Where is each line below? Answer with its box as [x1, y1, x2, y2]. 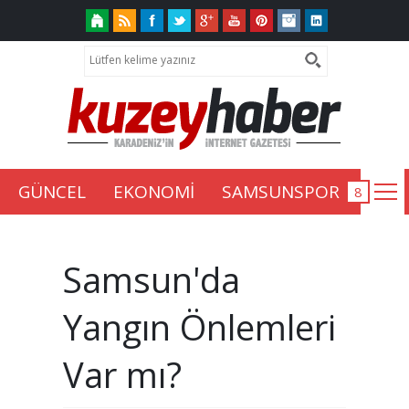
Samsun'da [63, 256, 240, 304]
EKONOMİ [113, 180, 194, 204]
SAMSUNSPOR [222, 180, 340, 204]
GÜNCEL [18, 180, 86, 204]
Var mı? [63, 351, 182, 399]
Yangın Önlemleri [63, 303, 336, 351]
